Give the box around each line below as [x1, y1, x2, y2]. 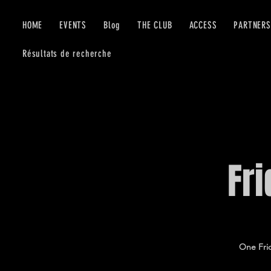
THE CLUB [137, 19, 172, 31]
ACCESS [189, 19, 217, 31]
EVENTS [59, 19, 87, 31]
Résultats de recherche [22, 48, 112, 59]
